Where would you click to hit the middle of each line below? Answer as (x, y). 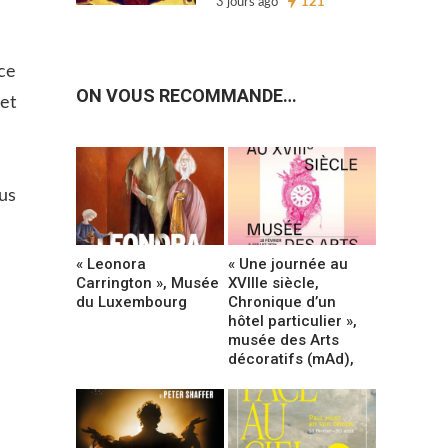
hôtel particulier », (293, 320)
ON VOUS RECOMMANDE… (186, 96)
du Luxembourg (131, 301)
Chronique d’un (282, 301)
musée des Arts (284, 339)
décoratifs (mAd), (291, 358)
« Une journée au (288, 263)
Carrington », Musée (147, 282)
